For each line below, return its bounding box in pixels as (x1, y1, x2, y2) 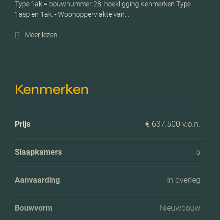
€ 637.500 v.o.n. (145, 119, 200, 129)
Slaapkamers (15, 147, 62, 157)
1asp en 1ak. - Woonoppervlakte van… (15, 10, 129, 18)
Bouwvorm (15, 203, 53, 213)
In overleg (167, 175, 200, 185)
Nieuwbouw (160, 203, 200, 213)
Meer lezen (25, 31, 57, 39)
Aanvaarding (15, 175, 60, 185)
